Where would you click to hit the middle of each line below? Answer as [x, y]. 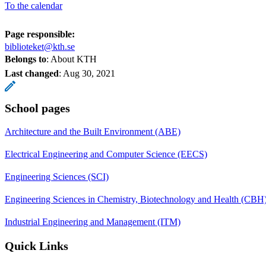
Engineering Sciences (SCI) [57, 176]
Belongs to [26, 59]
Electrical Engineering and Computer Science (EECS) [106, 154]
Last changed [32, 73]
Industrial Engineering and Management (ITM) [93, 221]
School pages [37, 108]
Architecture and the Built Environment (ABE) [93, 131]
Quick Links [37, 246]
